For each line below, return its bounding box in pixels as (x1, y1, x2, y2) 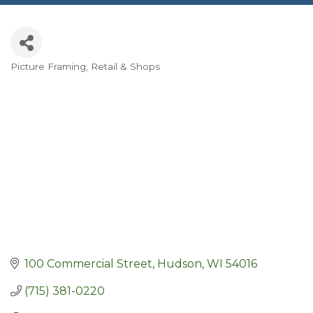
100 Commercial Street (24, 256, 152, 270)
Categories (10, 68, 98, 89)
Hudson (157, 256, 202, 270)
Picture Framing (10, 61, 86, 73)
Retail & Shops (91, 61, 160, 73)
